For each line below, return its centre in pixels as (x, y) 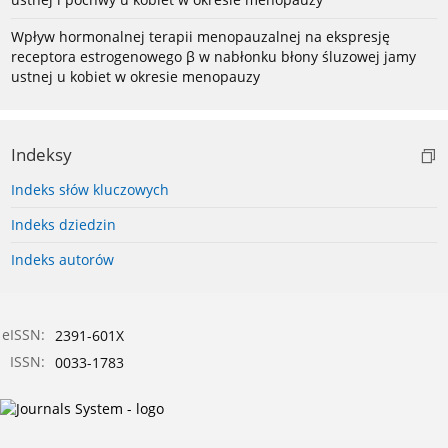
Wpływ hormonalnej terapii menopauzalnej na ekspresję (200, 37)
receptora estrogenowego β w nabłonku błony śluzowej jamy (213, 57)
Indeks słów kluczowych (90, 190)
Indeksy (41, 155)
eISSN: (23, 335)
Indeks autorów (62, 260)
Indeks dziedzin (63, 225)
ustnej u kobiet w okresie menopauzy (135, 77)
